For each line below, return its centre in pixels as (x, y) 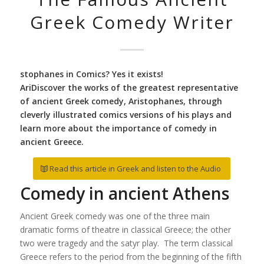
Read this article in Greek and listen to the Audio (136, 168)
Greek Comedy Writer (132, 22)
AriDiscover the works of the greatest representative (129, 87)
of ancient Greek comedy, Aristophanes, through (121, 101)
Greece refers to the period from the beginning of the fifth (131, 256)
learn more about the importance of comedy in (118, 128)
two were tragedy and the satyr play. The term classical (126, 243)
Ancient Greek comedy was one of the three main (115, 216)
